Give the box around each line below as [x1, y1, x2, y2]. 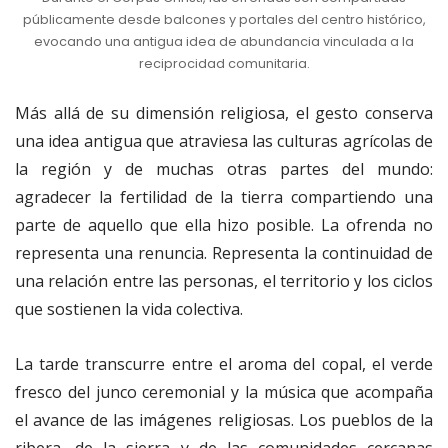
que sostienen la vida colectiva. [15, 298, 243, 321]
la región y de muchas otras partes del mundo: [15, 158, 433, 181]
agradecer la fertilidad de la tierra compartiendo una [15, 186, 433, 209]
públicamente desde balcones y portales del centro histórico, [22, 11, 426, 29]
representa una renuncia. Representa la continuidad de [15, 242, 433, 265]
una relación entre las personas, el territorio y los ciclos [15, 270, 433, 293]
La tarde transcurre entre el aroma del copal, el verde [15, 353, 433, 376]
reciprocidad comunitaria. [138, 55, 310, 73]
